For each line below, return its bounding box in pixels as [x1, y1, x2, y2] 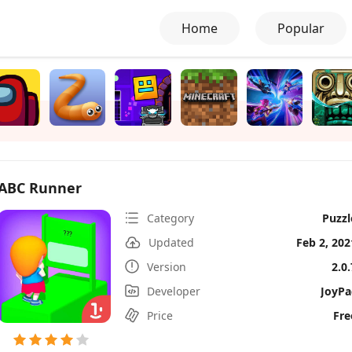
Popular [277, 20, 324, 37]
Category [147, 210, 194, 225]
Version [147, 258, 186, 274]
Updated [148, 234, 194, 250]
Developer [147, 283, 200, 299]
